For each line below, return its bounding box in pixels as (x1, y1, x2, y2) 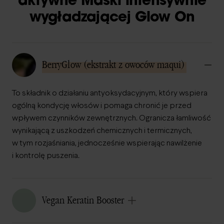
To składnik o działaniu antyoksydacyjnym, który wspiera (12, 89, 207, 97)
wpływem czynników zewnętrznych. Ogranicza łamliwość (12, 114, 211, 122)
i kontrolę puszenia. (12, 152, 79, 159)
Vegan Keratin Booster (42, 194, 124, 206)
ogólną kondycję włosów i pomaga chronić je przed (12, 102, 191, 109)
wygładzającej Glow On (29, 11, 195, 25)
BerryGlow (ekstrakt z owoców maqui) (42, 58, 184, 71)
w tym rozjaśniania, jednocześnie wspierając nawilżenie (12, 139, 202, 147)
